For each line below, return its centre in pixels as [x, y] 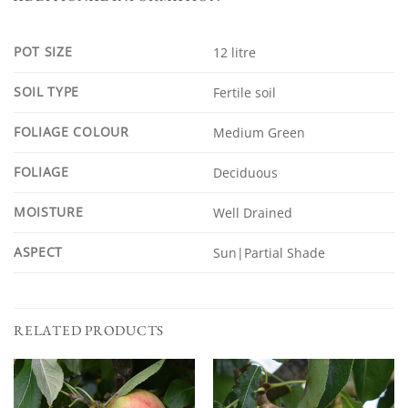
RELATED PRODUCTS [89, 330]
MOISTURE [49, 211]
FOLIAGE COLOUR [71, 131]
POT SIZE [43, 51]
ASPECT [39, 251]
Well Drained [252, 212]
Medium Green [259, 132]
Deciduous [245, 172]
